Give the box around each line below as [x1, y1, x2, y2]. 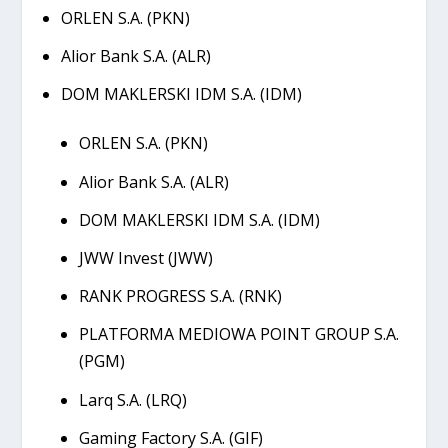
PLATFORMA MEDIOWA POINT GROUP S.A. [79, 323, 400, 346]
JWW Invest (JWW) [79, 247, 214, 270]
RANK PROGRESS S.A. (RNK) [79, 285, 283, 308]
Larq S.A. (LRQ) [79, 388, 188, 411]
